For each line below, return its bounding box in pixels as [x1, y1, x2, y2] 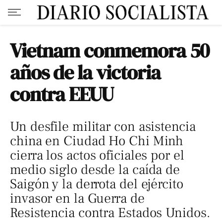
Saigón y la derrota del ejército [10, 175, 183, 193]
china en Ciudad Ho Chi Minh [10, 132, 184, 150]
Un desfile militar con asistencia [10, 118, 196, 135]
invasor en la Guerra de [10, 190, 145, 207]
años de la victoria [10, 59, 161, 86]
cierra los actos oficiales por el [10, 147, 184, 164]
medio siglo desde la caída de [10, 161, 180, 178]
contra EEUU [10, 81, 114, 108]
